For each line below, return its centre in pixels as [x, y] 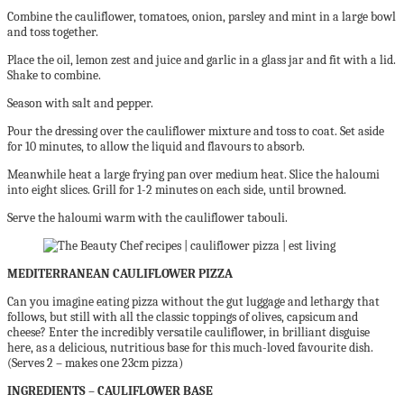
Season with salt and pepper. [80, 103]
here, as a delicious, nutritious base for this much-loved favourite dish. [190, 348]
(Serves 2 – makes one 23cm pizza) [95, 363]
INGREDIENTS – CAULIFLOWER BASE [110, 391]
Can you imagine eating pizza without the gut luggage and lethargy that [193, 302]
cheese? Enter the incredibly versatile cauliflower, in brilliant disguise [188, 332]
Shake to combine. [54, 75]
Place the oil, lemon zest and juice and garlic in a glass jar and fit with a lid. [202, 60]
